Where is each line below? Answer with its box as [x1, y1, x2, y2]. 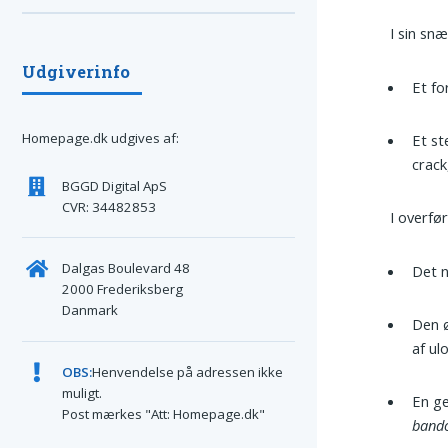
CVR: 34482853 [61, 197, 156, 216]
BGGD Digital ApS [61, 176, 167, 195]
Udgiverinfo [22, 60, 130, 82]
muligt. [61, 383, 102, 402]
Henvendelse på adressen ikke [91, 362, 283, 381]
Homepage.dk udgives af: [22, 129, 179, 148]
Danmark [61, 301, 118, 320]
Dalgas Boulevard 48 [61, 259, 190, 278]
